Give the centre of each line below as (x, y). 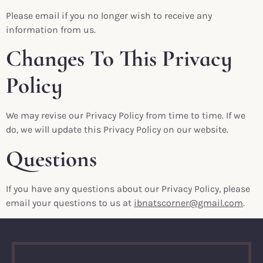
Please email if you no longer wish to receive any (109, 15)
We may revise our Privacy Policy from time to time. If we (126, 116)
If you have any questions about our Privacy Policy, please (128, 188)
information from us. (51, 29)
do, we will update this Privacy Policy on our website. (117, 130)
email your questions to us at (70, 203)
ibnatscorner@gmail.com (188, 203)
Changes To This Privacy (119, 59)
